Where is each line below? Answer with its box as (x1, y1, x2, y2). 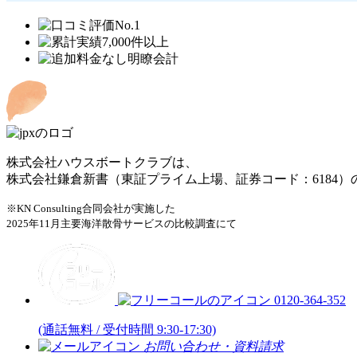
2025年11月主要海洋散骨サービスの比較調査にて (6, 217, 237, 229)
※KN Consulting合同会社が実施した (6, 202, 175, 214)
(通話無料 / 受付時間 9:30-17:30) (38, 322, 216, 336)
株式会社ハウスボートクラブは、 (6, 155, 198, 169)
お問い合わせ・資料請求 (143, 339, 284, 353)
